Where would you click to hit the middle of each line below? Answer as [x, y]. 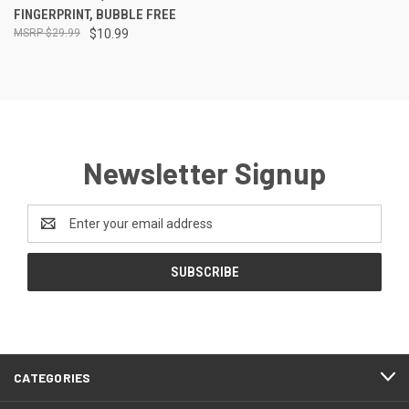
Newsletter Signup [204, 172]
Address [52, 232]
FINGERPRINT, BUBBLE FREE [95, 14]
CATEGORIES [52, 377]
